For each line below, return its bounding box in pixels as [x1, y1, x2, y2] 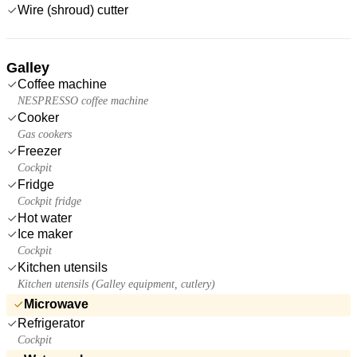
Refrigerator [18, 316, 84, 330]
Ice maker [18, 226, 73, 241]
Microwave [24, 296, 88, 311]
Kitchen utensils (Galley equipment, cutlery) [18, 277, 215, 290]
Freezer [18, 143, 61, 158]
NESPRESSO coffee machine [18, 94, 148, 107]
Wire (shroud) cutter [18, 2, 128, 17]
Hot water [18, 210, 72, 225]
